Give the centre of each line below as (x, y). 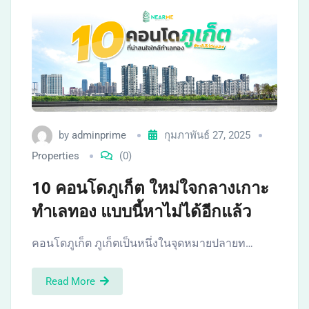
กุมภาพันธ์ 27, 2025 (207, 135)
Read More (70, 281)
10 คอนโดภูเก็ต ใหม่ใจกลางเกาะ (150, 187)
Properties (56, 156)
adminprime (99, 135)
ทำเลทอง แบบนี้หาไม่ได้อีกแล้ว (141, 210)
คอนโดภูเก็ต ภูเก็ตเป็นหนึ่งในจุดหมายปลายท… (142, 243)
